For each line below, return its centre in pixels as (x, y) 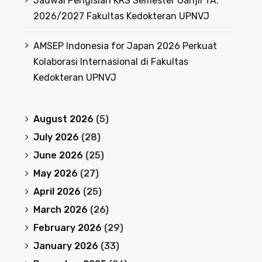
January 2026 (65, 246)
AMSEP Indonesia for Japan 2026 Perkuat (125, 46)
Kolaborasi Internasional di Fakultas (111, 62)
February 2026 (67, 228)
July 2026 (56, 137)
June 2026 (58, 155)
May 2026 (55, 173)
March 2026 (60, 210)
